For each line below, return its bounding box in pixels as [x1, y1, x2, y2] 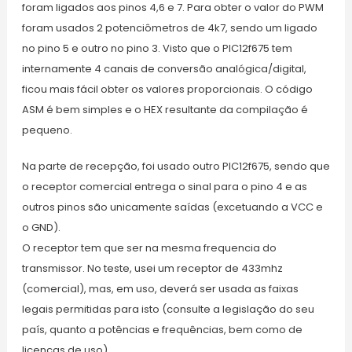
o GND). [21, 220, 60, 236]
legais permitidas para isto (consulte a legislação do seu [21, 302, 314, 317]
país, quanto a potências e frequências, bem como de [21, 322, 302, 338]
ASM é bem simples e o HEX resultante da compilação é [21, 102, 308, 118]
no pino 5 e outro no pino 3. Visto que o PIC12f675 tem [21, 41, 292, 57]
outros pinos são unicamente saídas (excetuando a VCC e [21, 200, 323, 215]
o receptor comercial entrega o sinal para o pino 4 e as [21, 179, 307, 195]
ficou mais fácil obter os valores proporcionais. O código [21, 82, 313, 97]
